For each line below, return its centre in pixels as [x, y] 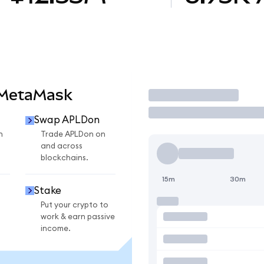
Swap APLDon [67, 120]
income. [56, 228]
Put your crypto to [75, 205]
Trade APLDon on [73, 135]
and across [62, 146]
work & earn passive [78, 217]
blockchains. [65, 158]
